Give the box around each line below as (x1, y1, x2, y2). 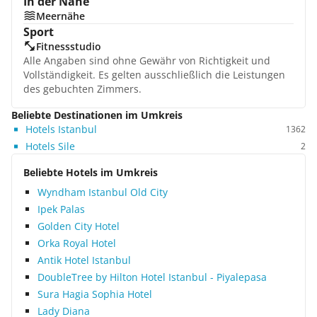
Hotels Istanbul (25, 122, 97, 136)
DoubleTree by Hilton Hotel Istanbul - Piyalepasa (38, 270, 267, 284)
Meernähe (35, 9, 85, 23)
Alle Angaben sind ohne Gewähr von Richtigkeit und (23, 54, 270, 67)
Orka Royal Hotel (38, 236, 116, 250)
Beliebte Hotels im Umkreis (23, 166, 158, 179)
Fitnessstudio (35, 40, 101, 53)
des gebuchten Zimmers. (23, 82, 142, 96)
